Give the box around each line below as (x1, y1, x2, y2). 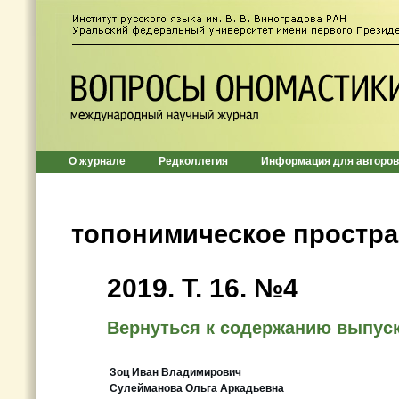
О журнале (69, 155, 126, 167)
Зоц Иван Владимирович (110, 366, 241, 379)
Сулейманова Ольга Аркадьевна (110, 382, 284, 395)
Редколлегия (159, 155, 228, 167)
